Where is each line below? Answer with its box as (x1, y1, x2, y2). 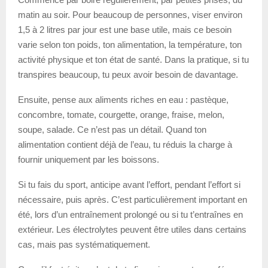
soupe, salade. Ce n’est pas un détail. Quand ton (18, 124, 206, 135)
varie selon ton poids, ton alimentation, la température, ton (18, 39, 242, 50)
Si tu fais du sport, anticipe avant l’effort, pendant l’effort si (18, 179, 240, 190)
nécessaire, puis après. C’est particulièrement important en (18, 194, 247, 205)
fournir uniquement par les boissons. (18, 154, 159, 165)
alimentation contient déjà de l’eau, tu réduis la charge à (18, 139, 232, 150)
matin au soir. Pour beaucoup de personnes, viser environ (18, 10, 242, 20)
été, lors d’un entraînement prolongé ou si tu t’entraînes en (18, 209, 243, 220)
